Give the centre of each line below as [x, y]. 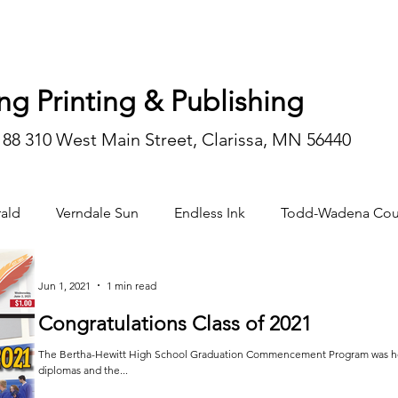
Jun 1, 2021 [64, 285]
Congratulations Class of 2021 [175, 324]
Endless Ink [210, 213]
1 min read [131, 285]
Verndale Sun [97, 213]
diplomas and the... [83, 370]
